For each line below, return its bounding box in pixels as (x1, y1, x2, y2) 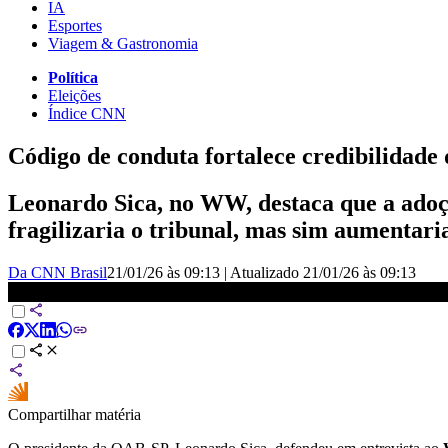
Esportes (48, 16, 102, 34)
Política (48, 68, 98, 86)
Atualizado (230, 263, 303, 281)
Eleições (48, 86, 101, 104)
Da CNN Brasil (8, 263, 107, 281)
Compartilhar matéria (8, 405, 141, 423)
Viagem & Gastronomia (48, 34, 198, 52)
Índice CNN (48, 104, 126, 122)
